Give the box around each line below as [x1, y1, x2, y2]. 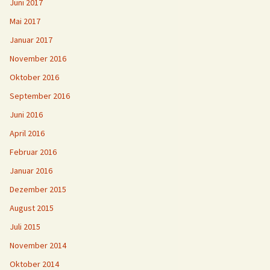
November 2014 [10, 240, 66, 251]
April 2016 [10, 128, 45, 139]
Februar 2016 [10, 146, 57, 157]
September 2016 [10, 90, 70, 101]
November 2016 [10, 53, 66, 64]
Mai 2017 [10, 16, 40, 27]
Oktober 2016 [10, 72, 59, 83]
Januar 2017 [10, 34, 52, 45]
